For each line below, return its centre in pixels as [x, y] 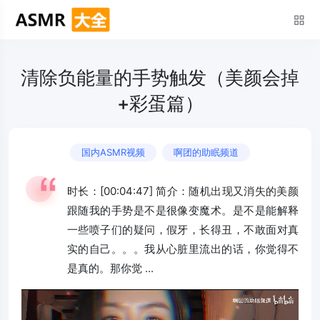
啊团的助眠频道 [206, 152]
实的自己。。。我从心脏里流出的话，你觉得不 [183, 249]
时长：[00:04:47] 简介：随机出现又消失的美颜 [183, 191]
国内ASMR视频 [113, 152]
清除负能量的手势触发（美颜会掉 [160, 77]
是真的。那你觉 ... [110, 268]
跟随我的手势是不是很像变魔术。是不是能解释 [183, 210]
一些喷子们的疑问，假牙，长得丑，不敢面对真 [183, 230]
